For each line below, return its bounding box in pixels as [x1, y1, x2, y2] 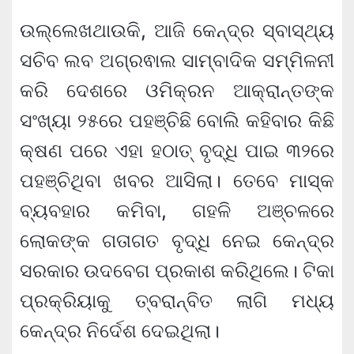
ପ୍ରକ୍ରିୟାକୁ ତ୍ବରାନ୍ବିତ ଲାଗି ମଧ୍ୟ [20, 289, 334, 313]
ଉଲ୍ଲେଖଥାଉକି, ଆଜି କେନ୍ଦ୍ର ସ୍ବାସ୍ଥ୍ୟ [20, 19, 334, 43]
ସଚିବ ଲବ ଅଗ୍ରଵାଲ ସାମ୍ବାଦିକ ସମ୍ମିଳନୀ [20, 49, 334, 73]
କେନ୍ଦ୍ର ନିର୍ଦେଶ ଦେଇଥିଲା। [20, 319, 220, 343]
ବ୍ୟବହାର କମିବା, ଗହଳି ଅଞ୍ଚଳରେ [20, 199, 334, 223]
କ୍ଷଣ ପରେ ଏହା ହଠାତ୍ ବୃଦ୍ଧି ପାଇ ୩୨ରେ [20, 139, 334, 163]
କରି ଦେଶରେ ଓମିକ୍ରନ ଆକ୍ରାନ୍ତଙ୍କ [20, 79, 334, 103]
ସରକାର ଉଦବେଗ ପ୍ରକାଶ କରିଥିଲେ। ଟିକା [20, 259, 334, 283]
